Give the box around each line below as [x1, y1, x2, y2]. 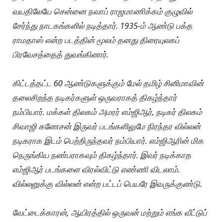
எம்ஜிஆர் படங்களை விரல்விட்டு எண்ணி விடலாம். [12, 163, 180, 175]
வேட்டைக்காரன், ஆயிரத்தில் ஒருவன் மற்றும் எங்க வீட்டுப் [12, 206, 207, 218]
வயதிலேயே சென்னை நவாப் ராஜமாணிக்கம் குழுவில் [12, 5, 192, 17]
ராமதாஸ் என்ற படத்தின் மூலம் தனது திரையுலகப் [12, 34, 179, 46]
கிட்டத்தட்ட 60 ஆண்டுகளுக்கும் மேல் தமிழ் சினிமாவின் [12, 77, 204, 89]
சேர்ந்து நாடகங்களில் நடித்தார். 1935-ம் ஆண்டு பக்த [12, 19, 192, 31]
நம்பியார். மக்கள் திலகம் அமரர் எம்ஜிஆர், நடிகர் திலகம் [12, 106, 202, 117]
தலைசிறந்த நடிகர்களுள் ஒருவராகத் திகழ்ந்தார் [12, 91, 177, 103]
